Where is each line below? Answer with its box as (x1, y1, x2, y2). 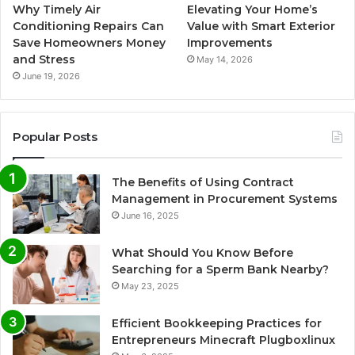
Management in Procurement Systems (112, 191, 338, 206)
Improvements (187, 35, 273, 50)
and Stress (13, 52, 75, 67)
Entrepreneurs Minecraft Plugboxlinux (112, 332, 335, 347)
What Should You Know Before (112, 245, 293, 260)
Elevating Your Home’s (187, 2, 319, 17)
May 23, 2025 (121, 280, 179, 292)
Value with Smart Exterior (187, 18, 336, 33)
